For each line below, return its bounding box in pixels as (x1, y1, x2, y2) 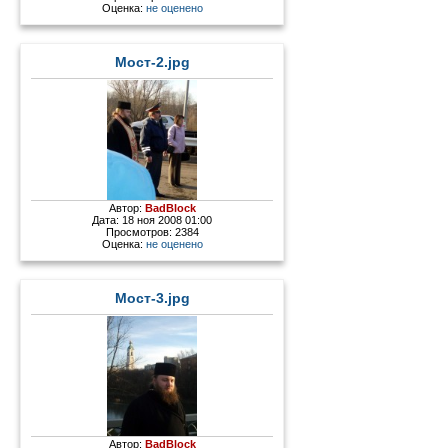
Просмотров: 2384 (105, 226, 199, 239)
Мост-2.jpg (114, 55, 190, 71)
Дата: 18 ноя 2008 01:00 (92, 214, 213, 227)
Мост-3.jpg (114, 291, 190, 307)
